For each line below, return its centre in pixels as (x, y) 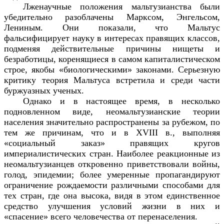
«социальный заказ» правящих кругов (112, 143)
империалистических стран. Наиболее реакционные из (112, 153)
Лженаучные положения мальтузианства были (121, 6)
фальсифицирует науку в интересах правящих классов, (112, 38)
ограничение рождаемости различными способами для (112, 185)
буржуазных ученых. (44, 90)
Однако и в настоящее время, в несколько (121, 101)
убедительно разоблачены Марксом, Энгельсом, (112, 17)
